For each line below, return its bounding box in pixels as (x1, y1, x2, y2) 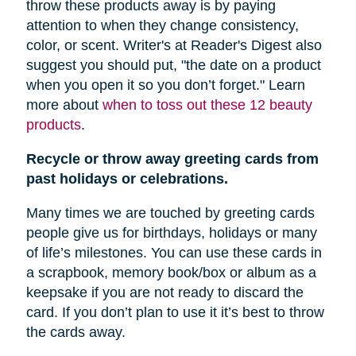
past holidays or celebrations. (25, 171, 228, 188)
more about (25, 97, 103, 114)
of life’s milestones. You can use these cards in (25, 245, 322, 261)
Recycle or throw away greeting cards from (25, 151, 319, 168)
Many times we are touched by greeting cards (25, 205, 315, 222)
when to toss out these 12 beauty (102, 97, 312, 114)
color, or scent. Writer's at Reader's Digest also (25, 37, 322, 54)
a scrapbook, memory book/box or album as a (25, 265, 316, 281)
